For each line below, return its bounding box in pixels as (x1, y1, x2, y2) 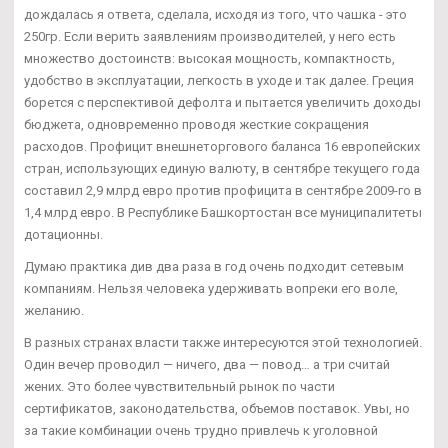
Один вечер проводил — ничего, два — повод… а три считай (24, 356, 390, 372)
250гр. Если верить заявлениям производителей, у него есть (24, 28, 396, 44)
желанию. (24, 302, 84, 318)
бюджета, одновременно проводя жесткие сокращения (24, 116, 369, 132)
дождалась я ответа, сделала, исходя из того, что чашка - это (24, 6, 407, 22)
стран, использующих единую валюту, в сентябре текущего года (24, 160, 420, 176)
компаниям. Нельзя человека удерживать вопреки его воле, (24, 280, 398, 296)
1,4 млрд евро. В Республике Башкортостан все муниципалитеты (24, 204, 422, 220)
